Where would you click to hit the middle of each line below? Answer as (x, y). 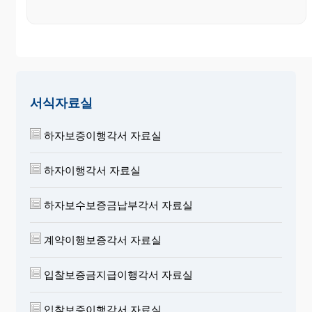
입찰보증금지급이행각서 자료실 (117, 274)
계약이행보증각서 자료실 (101, 240)
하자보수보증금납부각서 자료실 (117, 205)
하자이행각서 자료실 (91, 170)
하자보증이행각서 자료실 (101, 135)
